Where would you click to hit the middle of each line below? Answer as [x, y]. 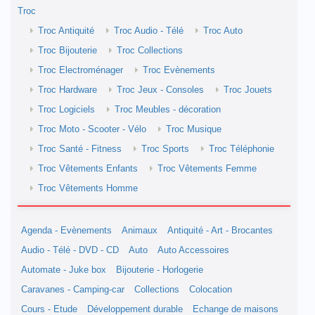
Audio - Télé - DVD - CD [70, 250]
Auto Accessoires [193, 250]
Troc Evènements [179, 70]
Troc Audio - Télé [149, 31]
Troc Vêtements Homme [88, 188]
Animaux [140, 231]
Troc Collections [150, 51]
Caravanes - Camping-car [73, 290]
